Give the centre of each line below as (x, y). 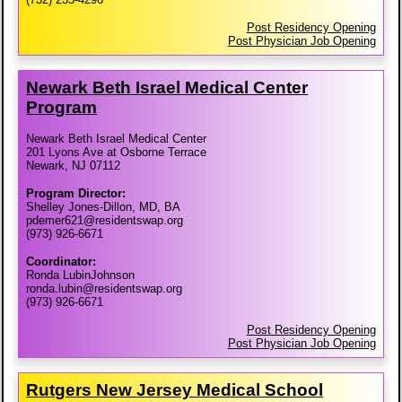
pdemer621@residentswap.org (105, 221)
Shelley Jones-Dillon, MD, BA (104, 207)
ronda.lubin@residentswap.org (105, 289)
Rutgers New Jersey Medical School (175, 390)
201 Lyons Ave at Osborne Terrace (117, 153)
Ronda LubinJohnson (81, 275)
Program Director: (76, 194)
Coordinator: (61, 262)
